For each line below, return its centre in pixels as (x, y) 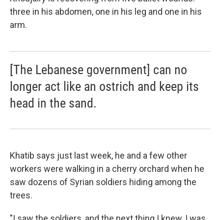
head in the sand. (53, 103)
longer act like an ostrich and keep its (104, 87)
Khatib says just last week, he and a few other (98, 156)
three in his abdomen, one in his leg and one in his (106, 12)
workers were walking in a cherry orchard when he (107, 169)
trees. (21, 195)
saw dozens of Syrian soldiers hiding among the (103, 182)
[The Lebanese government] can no (98, 70)
